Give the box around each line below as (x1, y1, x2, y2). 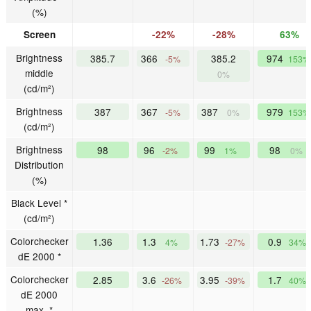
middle (25, 66, 53, 81)
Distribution (15, 158, 64, 172)
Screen (23, 28, 56, 42)
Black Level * (11, 196, 67, 210)
